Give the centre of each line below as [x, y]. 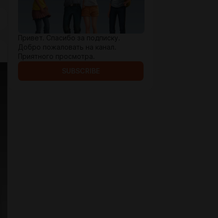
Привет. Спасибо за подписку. [69, 38]
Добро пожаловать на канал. [67, 47]
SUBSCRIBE [81, 71]
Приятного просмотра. [56, 56]
